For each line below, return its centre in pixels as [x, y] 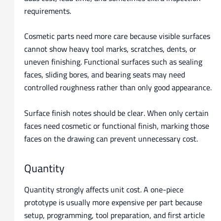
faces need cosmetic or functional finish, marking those [116, 126]
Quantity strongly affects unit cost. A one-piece [104, 190]
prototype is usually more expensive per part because [113, 203]
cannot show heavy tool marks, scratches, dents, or [110, 49]
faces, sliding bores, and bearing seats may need [104, 75]
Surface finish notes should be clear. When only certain [116, 113]
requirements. [47, 11]
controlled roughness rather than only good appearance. [118, 88]
